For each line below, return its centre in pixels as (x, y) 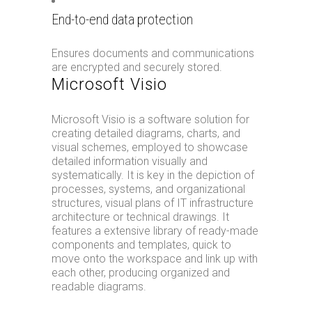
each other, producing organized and (141, 273)
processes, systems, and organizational (148, 189)
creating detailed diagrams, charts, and (146, 133)
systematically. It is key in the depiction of (153, 175)
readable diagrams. (99, 287)
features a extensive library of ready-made (155, 231)
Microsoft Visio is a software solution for (150, 119)
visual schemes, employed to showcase (150, 147)
